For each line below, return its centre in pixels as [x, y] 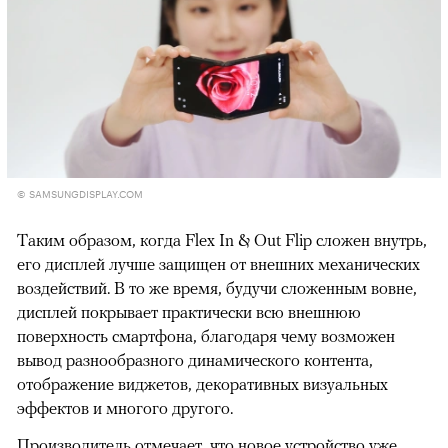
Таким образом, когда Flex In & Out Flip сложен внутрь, [222, 240]
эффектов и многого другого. [125, 408]
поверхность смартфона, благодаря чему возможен [206, 336]
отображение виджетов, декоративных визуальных [202, 384]
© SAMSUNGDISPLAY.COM [80, 193]
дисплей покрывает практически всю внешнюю [189, 312]
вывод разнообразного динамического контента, [195, 360]
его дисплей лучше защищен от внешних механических [218, 264]
